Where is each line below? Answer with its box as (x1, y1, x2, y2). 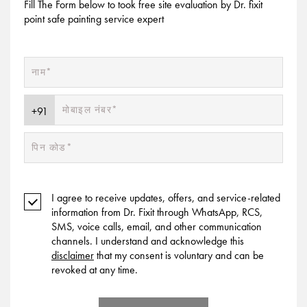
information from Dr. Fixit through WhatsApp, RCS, (51, 204, 262, 219)
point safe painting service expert (24, 11, 164, 26)
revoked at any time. (51, 262, 138, 277)
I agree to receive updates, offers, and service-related (51, 190, 280, 205)
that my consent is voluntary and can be (94, 247, 264, 262)
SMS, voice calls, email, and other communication (51, 219, 262, 234)
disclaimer (51, 247, 94, 262)
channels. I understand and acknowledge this (51, 233, 244, 248)
